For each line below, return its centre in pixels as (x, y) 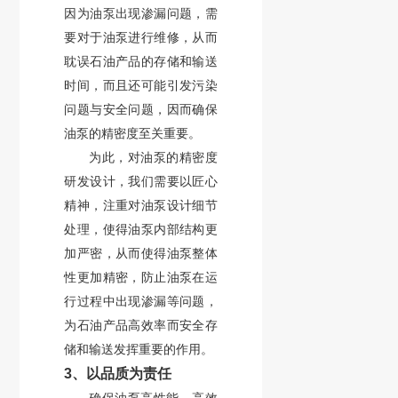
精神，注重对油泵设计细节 (141, 205)
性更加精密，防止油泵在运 (141, 277)
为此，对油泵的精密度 (153, 157)
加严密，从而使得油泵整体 (141, 253)
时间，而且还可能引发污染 (141, 85)
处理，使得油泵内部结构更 (141, 229)
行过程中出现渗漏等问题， (141, 301)
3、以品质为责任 (118, 374)
